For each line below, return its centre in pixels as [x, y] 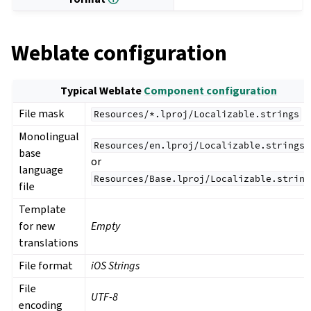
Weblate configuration [119, 52]
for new [37, 226]
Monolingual [49, 137]
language [41, 170]
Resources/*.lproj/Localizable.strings [196, 115]
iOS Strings [116, 266]
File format [46, 266]
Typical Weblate [102, 91]
